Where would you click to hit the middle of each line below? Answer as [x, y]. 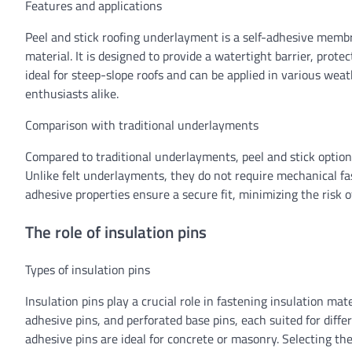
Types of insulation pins [88, 270]
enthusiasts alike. [72, 93]
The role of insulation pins [116, 231]
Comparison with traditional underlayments [142, 125]
